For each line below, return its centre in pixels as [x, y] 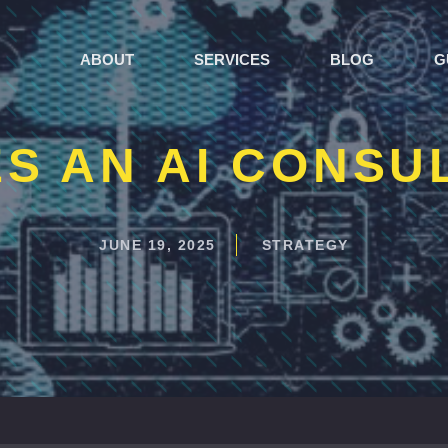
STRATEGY [305, 245]
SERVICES [232, 59]
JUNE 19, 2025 [157, 245]
